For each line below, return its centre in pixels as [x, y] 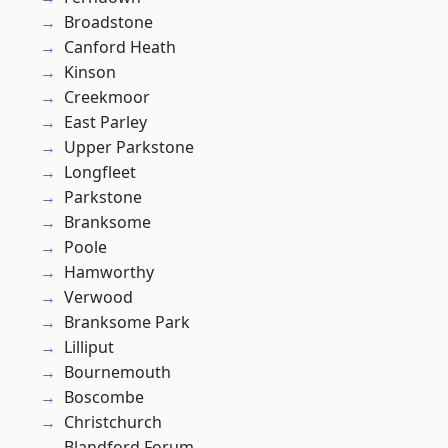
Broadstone [108, 22]
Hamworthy [109, 272]
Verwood [98, 297]
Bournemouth [117, 372]
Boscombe [104, 397]
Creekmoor [107, 97]
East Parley [105, 122]
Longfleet [100, 172]
